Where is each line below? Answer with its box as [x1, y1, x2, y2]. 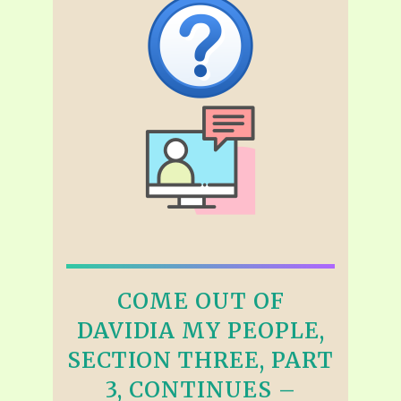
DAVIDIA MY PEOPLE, [76, 317, 325, 346]
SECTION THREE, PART [67, 346, 334, 375]
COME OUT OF [116, 287, 285, 316]
